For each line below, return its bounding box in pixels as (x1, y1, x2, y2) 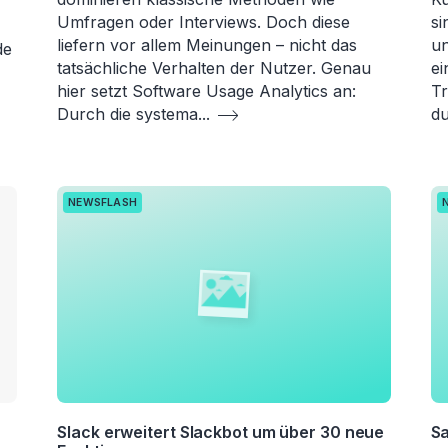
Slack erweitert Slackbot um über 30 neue (57, 421, 385, 442)
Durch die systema (57, 103, 199, 124)
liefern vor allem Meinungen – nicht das (57, 34, 358, 55)
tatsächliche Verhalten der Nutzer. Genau (57, 57, 372, 78)
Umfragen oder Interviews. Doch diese (57, 11, 351, 32)
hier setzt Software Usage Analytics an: (57, 80, 357, 101)
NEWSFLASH (68, 195, 138, 209)
